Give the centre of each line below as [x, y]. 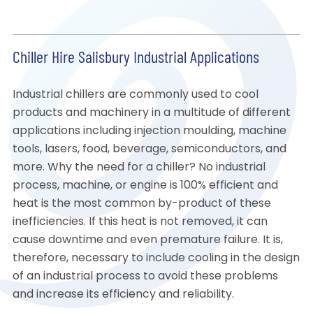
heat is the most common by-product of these [141, 204]
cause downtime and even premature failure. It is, [147, 241]
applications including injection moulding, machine [149, 132]
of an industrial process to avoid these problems [145, 277]
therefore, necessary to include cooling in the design [156, 259]
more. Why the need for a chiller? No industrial [139, 168]
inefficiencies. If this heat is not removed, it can [140, 223]
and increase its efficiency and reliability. [123, 295]
